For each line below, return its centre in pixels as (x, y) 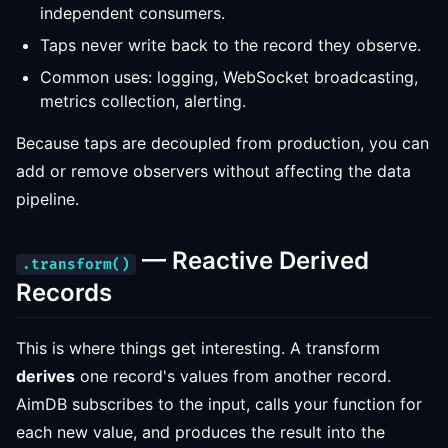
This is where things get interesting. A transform (198, 348)
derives (45, 376)
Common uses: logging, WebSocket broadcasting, (229, 77)
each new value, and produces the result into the (200, 432)
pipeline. (47, 199)
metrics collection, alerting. (143, 101)
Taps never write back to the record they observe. (230, 45)
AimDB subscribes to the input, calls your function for (219, 404)
